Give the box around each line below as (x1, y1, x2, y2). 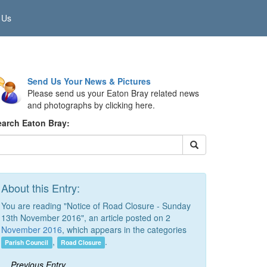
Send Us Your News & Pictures (27, 75, 151, 87)
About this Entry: (1, 180, 80, 195)
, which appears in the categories (62, 223, 187, 235)
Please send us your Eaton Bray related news (27, 87, 199, 99)
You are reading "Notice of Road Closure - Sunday (1, 200, 191, 212)
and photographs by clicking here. (27, 99, 155, 111)
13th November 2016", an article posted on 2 (1, 212, 170, 223)
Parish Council (5, 238, 49, 247)
